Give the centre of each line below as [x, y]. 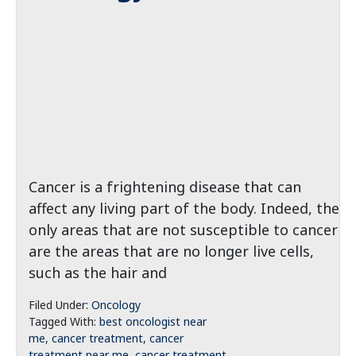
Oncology [116, 305]
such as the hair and [98, 273]
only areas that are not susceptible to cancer [183, 230]
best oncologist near [153, 321]
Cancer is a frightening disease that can [165, 187]
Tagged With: [64, 321]
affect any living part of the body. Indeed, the [184, 208]
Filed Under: [60, 305]
